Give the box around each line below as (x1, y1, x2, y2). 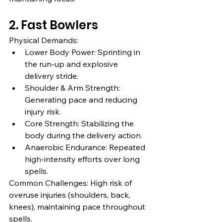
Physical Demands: (9, 35, 78, 45)
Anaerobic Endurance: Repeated (25, 142, 147, 152)
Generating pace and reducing (25, 94, 139, 105)
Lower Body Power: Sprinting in (25, 47, 142, 57)
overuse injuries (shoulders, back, (9, 189, 132, 200)
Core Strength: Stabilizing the (25, 118, 136, 128)
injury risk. (25, 106, 61, 116)
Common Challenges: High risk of (9, 177, 134, 188)
